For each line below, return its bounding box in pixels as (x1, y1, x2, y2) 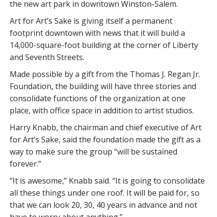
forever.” (10, 158, 41, 169)
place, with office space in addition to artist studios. (10, 105, 194, 116)
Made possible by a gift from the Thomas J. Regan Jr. (10, 68, 200, 79)
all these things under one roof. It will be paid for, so (10, 187, 200, 198)
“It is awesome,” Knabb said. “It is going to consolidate (10, 175, 205, 186)
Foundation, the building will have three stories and (10, 80, 196, 92)
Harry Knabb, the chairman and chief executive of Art (10, 122, 201, 133)
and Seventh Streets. (10, 51, 84, 62)
